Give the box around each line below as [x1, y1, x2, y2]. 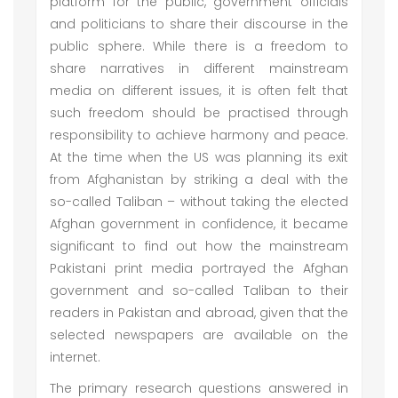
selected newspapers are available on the [50, 326, 348, 344]
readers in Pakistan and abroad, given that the [50, 304, 348, 322]
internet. [50, 348, 104, 366]
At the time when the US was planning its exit [50, 148, 348, 166]
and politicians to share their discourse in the [50, 15, 348, 33]
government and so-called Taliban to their [50, 282, 348, 299]
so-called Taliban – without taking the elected [50, 193, 348, 211]
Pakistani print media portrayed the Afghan [50, 259, 348, 277]
